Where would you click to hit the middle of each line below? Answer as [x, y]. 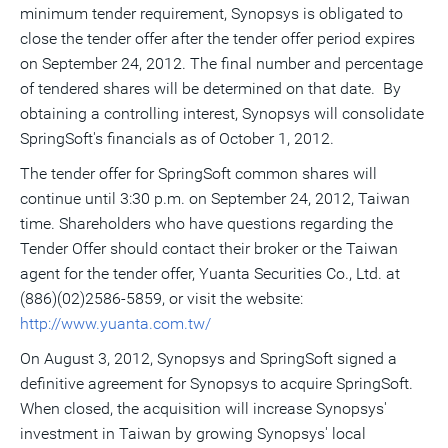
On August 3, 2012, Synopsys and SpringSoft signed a [208, 358]
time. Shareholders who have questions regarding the [206, 223]
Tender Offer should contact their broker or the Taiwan [209, 248]
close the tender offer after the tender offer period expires [217, 38]
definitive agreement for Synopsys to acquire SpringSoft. [216, 383]
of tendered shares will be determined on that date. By [210, 88]
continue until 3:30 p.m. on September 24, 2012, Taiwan [215, 198]
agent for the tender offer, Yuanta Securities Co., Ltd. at [212, 273]
